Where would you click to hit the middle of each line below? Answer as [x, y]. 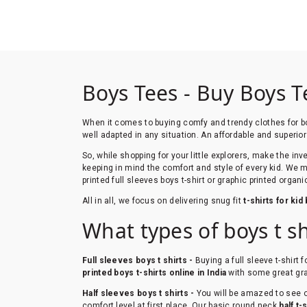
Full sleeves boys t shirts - [139, 260]
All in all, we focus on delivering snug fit [162, 200]
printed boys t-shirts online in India [155, 272]
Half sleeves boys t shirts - [139, 293]
